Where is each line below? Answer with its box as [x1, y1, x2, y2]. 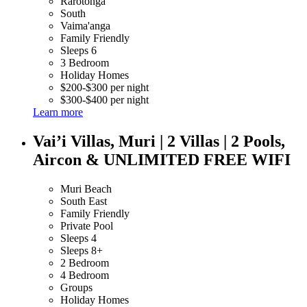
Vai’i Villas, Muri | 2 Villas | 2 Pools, [33, 132, 285, 150]
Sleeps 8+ [60, 244, 103, 256]
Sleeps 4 [60, 232, 97, 244]
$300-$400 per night [60, 93, 149, 106]
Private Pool [60, 219, 113, 232]
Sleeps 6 [60, 44, 97, 56]
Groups [60, 281, 93, 293]
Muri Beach [60, 182, 112, 195]
